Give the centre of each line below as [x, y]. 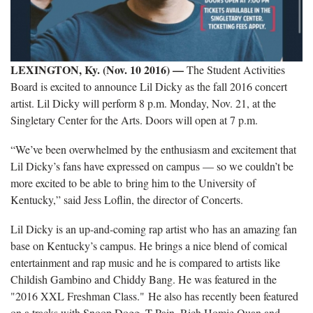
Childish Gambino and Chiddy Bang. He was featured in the [144, 279]
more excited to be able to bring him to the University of [133, 182]
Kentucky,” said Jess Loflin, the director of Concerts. [130, 199]
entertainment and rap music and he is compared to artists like [145, 262]
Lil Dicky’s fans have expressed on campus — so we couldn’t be [152, 166]
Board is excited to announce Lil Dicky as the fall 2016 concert [149, 86]
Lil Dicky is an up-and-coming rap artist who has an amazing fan [154, 228]
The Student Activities [234, 69]
